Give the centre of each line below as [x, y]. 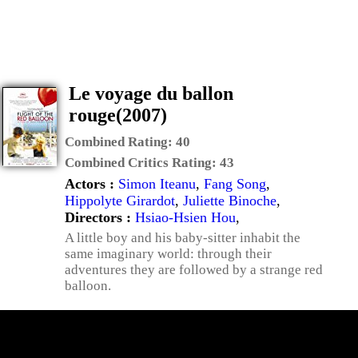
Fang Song [235, 184]
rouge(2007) [118, 115]
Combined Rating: [120, 142]
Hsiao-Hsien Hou [185, 217]
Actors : [91, 184]
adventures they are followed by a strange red [194, 270]
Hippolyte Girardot [120, 201]
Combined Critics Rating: [142, 163]
